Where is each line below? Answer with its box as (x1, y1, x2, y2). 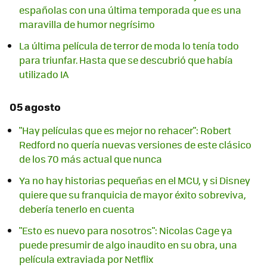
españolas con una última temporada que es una (19, 2, 241, 17)
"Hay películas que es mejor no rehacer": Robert (19, 123, 231, 137)
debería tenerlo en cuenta (19, 201, 135, 216)
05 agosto (10, 99, 61, 115)
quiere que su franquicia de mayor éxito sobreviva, (19, 187, 246, 201)
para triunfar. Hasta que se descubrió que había (19, 52, 233, 67)
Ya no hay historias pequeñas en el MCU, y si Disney (19, 173, 250, 187)
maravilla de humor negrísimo (19, 17, 155, 31)
